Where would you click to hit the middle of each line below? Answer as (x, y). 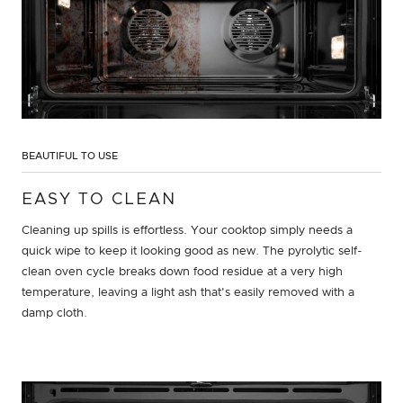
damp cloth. (54, 313)
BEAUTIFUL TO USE (70, 156)
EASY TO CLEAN (99, 199)
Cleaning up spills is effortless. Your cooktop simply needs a (187, 230)
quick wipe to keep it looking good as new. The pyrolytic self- (192, 251)
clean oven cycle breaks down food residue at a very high (182, 272)
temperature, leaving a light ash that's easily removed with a (188, 292)
